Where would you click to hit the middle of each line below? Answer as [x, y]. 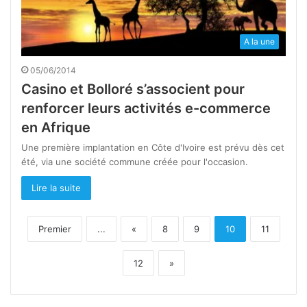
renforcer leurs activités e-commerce [146, 109]
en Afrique [56, 128]
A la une [259, 42]
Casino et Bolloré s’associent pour [133, 89]
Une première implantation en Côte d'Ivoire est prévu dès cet [153, 148]
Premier [54, 229]
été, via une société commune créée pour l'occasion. [135, 162]
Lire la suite [56, 188]
